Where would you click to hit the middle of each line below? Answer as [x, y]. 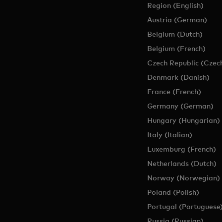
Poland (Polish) [173, 192]
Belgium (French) [176, 48]
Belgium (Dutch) [175, 34]
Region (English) [175, 5]
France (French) [174, 91]
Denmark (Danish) [178, 77]
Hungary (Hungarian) [183, 120]
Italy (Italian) [169, 135]
